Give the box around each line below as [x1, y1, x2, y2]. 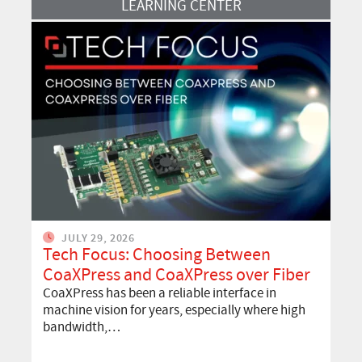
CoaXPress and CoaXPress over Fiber [43, 263, 310, 287]
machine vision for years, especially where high [43, 301, 305, 319]
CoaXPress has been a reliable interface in [43, 284, 276, 302]
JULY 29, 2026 [58, 230, 135, 246]
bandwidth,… [43, 318, 120, 336]
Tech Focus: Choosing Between [43, 242, 271, 267]
